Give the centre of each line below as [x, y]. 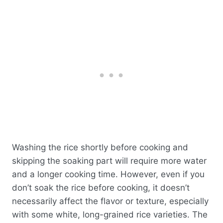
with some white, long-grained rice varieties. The [110, 214]
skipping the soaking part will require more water [109, 161]
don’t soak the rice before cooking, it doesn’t [101, 187]
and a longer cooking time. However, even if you [108, 174]
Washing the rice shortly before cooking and [100, 147]
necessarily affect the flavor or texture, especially [110, 201]
